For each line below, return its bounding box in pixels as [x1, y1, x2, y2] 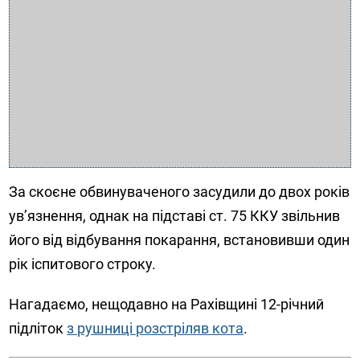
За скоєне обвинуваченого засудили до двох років [9, 183, 350, 201]
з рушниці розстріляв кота [67, 320, 244, 337]
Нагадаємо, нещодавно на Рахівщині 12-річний [9, 296, 325, 313]
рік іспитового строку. [9, 256, 157, 273]
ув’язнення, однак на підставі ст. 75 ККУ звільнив [9, 207, 341, 225]
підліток [9, 320, 67, 337]
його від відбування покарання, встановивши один [9, 231, 350, 249]
